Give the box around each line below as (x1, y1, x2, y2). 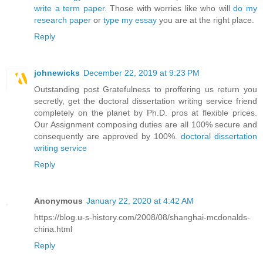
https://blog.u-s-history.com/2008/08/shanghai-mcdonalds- (34, 212, 250, 222)
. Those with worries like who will (104, 3, 234, 13)
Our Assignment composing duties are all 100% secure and (34, 119, 257, 129)
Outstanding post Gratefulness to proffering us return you (34, 84, 257, 94)
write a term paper (34, 3, 104, 13)
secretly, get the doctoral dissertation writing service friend (34, 96, 257, 106)
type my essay (103, 15, 157, 25)
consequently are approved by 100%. (34, 131, 181, 141)
